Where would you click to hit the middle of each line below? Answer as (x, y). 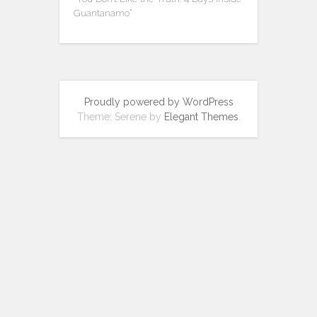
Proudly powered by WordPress (158, 102)
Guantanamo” (103, 13)
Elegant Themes (201, 117)
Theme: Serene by (120, 117)
